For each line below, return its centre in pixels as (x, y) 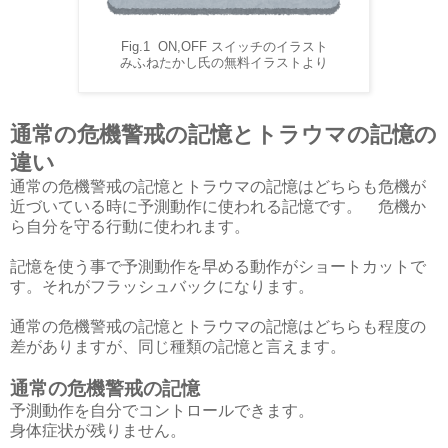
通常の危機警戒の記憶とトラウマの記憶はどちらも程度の (218, 326)
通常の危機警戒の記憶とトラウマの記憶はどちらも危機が (218, 186)
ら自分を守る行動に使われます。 (130, 226)
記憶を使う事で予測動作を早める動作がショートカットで (218, 266)
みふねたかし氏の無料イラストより (224, 62)
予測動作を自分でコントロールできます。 (170, 410)
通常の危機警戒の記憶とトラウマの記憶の (223, 134)
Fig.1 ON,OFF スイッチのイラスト (224, 46)
